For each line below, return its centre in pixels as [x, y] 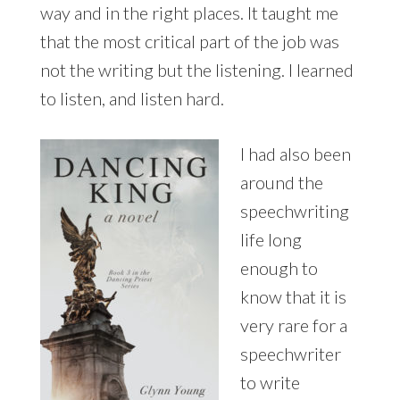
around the [281, 182]
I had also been [295, 153]
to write [270, 382]
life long [271, 239]
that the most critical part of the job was [189, 41]
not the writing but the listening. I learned [196, 69]
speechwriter [290, 353]
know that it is [293, 296]
